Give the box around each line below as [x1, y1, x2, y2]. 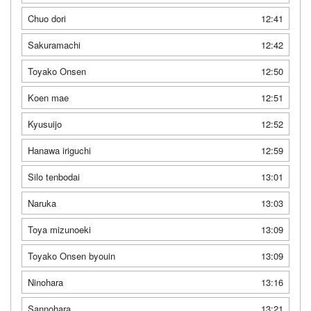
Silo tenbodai [28, 170, 80, 184]
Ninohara [28, 276, 63, 289]
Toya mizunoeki [28, 223, 91, 237]
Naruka [28, 196, 56, 210]
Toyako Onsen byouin [28, 249, 115, 263]
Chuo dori [28, 12, 66, 26]
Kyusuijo [28, 117, 62, 131]
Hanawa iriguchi [28, 144, 91, 158]
